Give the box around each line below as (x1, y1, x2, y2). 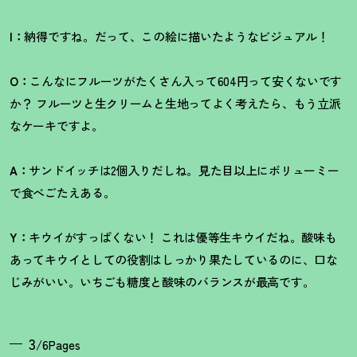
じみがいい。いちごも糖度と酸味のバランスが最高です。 (10, 273, 315, 290)
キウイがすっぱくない (29, 228, 147, 245)
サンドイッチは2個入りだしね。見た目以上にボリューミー (29, 161, 339, 178)
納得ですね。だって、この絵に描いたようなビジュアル (24, 27, 317, 45)
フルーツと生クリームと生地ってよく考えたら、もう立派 (33, 94, 341, 112)
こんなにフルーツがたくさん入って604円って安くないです (29, 72, 343, 89)
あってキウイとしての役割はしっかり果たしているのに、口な (10, 250, 338, 268)
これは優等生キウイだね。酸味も (158, 228, 337, 245)
